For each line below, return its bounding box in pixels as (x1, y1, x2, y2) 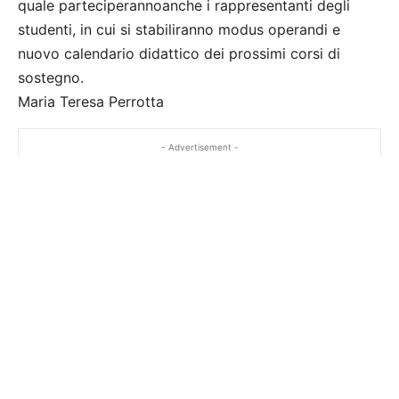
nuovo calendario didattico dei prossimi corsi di (18, 45, 340, 63)
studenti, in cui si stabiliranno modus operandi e (18, 20, 340, 39)
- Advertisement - (160, 142, 239, 153)
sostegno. (18, 69, 84, 87)
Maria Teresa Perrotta (18, 93, 164, 111)
